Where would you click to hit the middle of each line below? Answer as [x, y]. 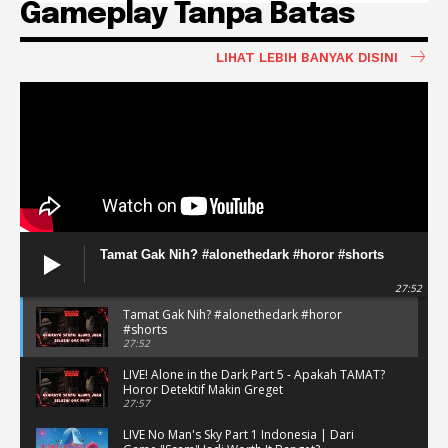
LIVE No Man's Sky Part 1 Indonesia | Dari [238, 434]
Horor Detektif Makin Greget [203, 389]
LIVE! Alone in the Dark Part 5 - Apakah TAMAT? [254, 374]
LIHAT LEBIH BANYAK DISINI [307, 57]
